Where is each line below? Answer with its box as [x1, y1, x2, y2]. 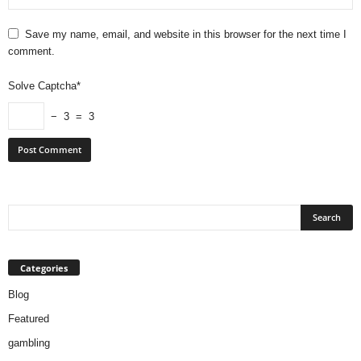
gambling [8, 337, 50, 350]
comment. [8, 45, 55, 58]
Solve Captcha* [8, 80, 81, 93]
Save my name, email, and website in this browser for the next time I [25, 28, 346, 41]
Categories [20, 262, 68, 275]
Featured [8, 313, 49, 326]
